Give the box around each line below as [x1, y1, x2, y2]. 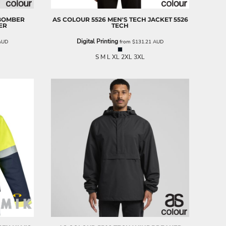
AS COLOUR [52, 15, 90, 23]
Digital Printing [77, 37, 118, 45]
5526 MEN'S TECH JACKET [91, 15, 172, 23]
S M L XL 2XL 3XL [95, 52, 145, 61]
